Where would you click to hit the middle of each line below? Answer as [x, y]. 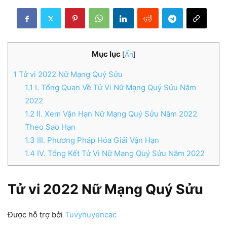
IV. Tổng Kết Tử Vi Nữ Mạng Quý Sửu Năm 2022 [120, 154]
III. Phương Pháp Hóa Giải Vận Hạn [97, 140]
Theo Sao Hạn [50, 127]
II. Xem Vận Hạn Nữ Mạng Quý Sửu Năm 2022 [116, 114]
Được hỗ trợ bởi [36, 215]
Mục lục [106, 54]
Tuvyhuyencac [91, 215]
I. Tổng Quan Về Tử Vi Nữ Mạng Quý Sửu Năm [114, 88]
